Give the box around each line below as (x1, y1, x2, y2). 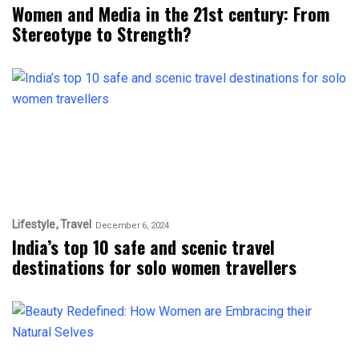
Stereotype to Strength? (12, 21, 192, 47)
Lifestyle (12, 218, 55, 232)
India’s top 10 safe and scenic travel (12, 234, 275, 260)
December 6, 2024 (95, 220, 169, 231)
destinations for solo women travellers (12, 254, 296, 280)
